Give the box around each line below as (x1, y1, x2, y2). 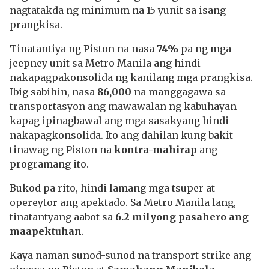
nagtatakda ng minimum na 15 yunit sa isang (10, 4, 226, 16)
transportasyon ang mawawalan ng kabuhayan (10, 100, 237, 112)
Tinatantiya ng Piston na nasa (10, 43, 157, 55)
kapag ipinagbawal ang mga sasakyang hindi (10, 115, 229, 127)
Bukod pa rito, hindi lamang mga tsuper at (10, 182, 215, 194)
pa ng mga (178, 43, 231, 55)
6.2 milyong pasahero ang (115, 211, 249, 223)
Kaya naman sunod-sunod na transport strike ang (10, 249, 251, 261)
